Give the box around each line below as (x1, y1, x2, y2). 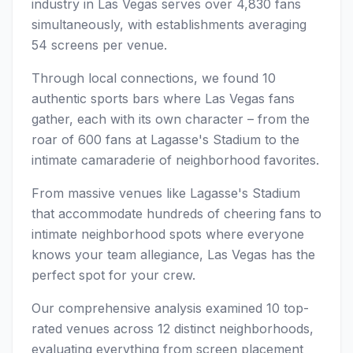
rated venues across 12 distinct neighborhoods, (32, 321, 314, 336)
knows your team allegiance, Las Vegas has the (32, 247, 315, 262)
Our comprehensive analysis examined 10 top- (32, 300, 309, 316)
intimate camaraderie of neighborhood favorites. (32, 152, 319, 168)
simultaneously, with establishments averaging (32, 17, 307, 32)
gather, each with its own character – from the (32, 111, 310, 127)
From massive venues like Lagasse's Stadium (32, 185, 300, 201)
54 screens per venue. (32, 37, 167, 53)
